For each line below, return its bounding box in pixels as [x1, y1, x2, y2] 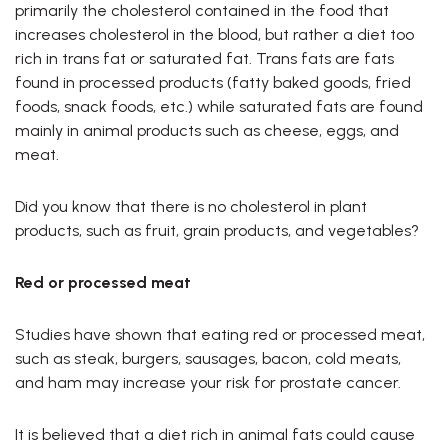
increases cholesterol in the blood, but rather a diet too [15, 25, 414, 45]
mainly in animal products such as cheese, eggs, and [15, 121, 399, 141]
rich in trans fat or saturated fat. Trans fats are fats [15, 49, 394, 69]
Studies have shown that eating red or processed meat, [15, 325, 425, 345]
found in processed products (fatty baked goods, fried [15, 73, 411, 93]
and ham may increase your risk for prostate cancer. [15, 373, 401, 393]
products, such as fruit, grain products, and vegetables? [15, 221, 419, 241]
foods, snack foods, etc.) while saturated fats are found [15, 97, 423, 117]
